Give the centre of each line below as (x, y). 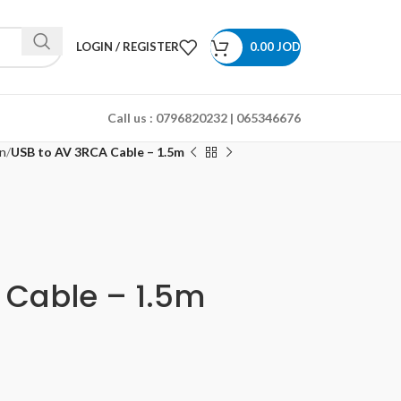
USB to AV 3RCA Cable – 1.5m (97, 152)
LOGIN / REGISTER (128, 47)
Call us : (130, 118)
